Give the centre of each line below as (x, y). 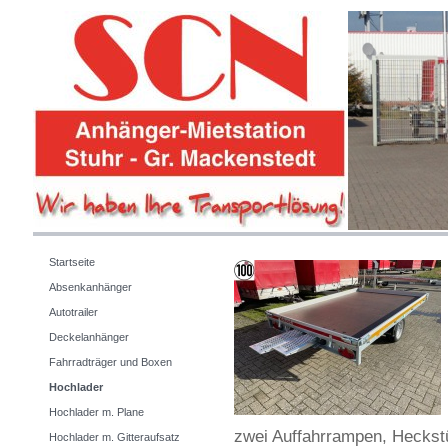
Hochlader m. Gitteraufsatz (114, 437)
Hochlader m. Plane (96, 412)
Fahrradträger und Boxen (110, 362)
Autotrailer (73, 312)
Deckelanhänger (89, 337)
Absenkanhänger (90, 287)
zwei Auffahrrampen (308, 436)
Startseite (72, 262)
